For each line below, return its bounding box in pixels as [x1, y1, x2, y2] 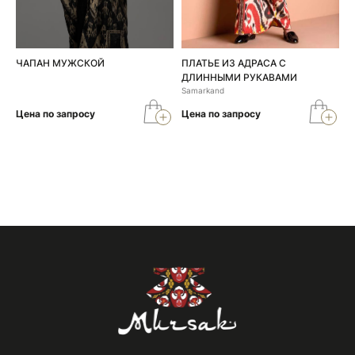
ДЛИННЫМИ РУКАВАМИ [181, 71, 297, 84]
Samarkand [181, 86, 224, 96]
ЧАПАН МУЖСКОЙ [16, 57, 105, 70]
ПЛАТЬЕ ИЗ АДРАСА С [181, 57, 286, 70]
